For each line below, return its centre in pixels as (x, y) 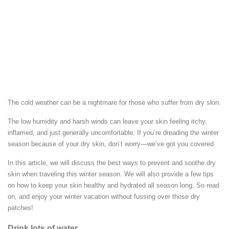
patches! (20, 208)
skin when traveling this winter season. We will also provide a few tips (111, 174)
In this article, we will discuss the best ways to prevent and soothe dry (112, 163)
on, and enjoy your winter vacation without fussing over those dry (104, 196)
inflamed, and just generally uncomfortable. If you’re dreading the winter (113, 132)
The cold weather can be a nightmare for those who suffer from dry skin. (114, 102)
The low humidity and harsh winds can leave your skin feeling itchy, (107, 121)
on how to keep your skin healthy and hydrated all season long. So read (113, 185)
